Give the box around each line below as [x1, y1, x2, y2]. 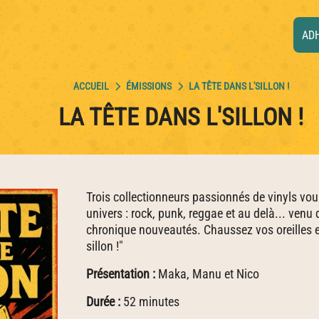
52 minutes [120, 294, 179, 309]
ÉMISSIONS [125, 80, 172, 93]
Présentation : [86, 266, 155, 281]
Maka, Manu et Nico [155, 266, 259, 281]
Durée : [86, 294, 120, 309]
